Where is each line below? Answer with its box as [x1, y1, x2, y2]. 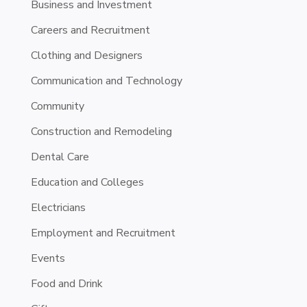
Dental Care [30, 149, 89, 164]
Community [30, 98, 84, 114]
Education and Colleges [30, 174, 144, 190]
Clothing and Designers [30, 47, 143, 63]
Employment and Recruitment [30, 225, 175, 241]
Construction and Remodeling [30, 123, 172, 139]
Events [30, 250, 65, 266]
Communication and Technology [30, 73, 182, 88]
